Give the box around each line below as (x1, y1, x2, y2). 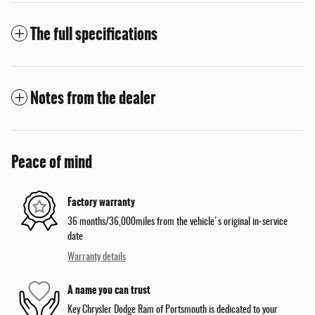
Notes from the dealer (30, 86, 155, 110)
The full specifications (30, 22, 157, 46)
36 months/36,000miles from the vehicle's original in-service (67, 217, 288, 228)
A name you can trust (67, 281, 150, 297)
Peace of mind (11, 150, 92, 174)
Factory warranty (67, 193, 135, 210)
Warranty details (67, 252, 126, 263)
